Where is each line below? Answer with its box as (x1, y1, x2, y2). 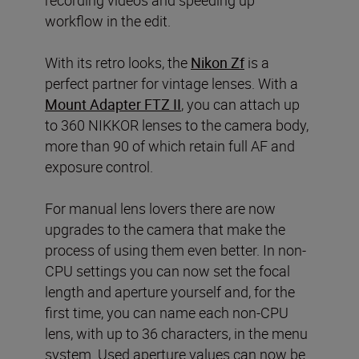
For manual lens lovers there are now (45, 198, 276, 218)
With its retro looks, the (45, 52, 191, 72)
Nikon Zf (191, 52, 244, 72)
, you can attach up (181, 94, 300, 114)
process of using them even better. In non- (45, 240, 306, 260)
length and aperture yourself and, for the (45, 281, 295, 301)
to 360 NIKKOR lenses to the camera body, (45, 115, 309, 135)
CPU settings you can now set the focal (45, 260, 290, 280)
